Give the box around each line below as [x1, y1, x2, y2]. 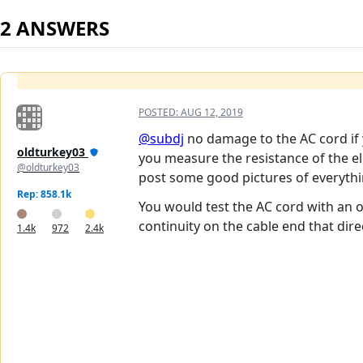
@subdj [139, 129, 184, 147]
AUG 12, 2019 [181, 105, 243, 119]
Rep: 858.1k [17, 186, 71, 201]
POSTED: [139, 105, 181, 119]
